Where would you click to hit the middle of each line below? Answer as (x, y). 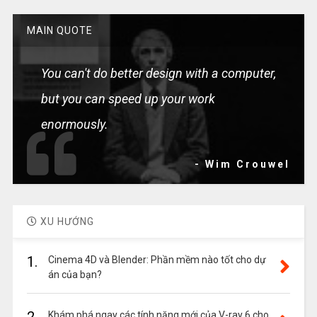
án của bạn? (75, 275)
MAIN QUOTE (59, 30)
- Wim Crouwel (243, 164)
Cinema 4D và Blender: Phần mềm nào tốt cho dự (157, 260)
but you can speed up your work (128, 99)
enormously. (74, 124)
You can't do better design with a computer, (158, 73)
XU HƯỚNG (65, 221)
